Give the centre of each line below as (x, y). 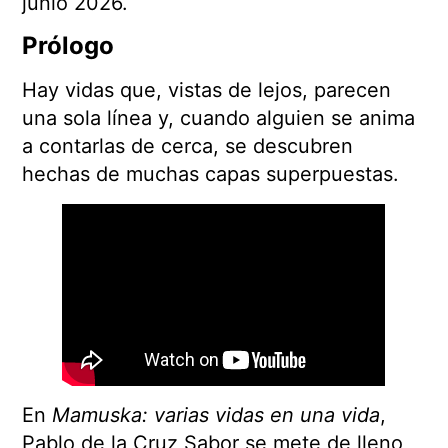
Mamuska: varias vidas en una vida (216, 415)
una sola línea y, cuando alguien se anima (219, 117)
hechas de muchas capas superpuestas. (211, 173)
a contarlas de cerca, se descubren (188, 145)
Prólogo (68, 45)
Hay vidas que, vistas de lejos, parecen (207, 89)
